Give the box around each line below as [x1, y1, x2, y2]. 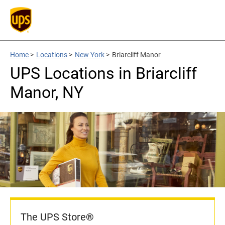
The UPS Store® [21, 211, 94, 223]
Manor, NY [10, 83, 83, 102]
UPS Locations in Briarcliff [10, 64, 197, 83]
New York [75, 51, 104, 59]
